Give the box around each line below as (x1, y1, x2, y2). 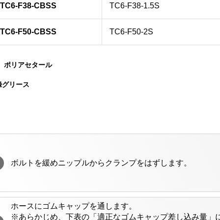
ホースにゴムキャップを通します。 (11, 202, 137, 211)
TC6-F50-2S (110, 27, 154, 36)
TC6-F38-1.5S (110, 1, 160, 10)
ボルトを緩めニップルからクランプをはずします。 (11, 158, 192, 167)
